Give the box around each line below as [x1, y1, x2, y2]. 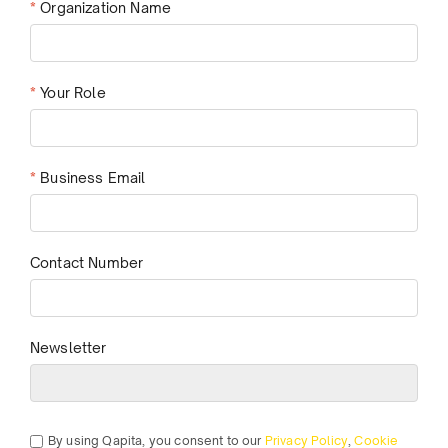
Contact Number [30, 254, 144, 271]
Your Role [40, 84, 106, 101]
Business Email [40, 169, 146, 186]
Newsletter [30, 339, 107, 356]
